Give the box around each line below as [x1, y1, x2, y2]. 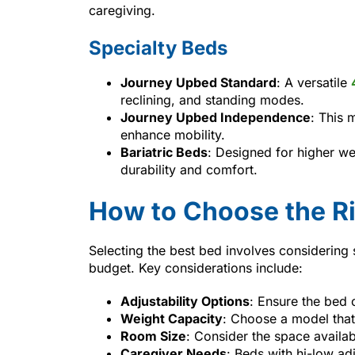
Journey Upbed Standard [120, 74, 277, 90]
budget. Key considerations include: [89, 259, 303, 276]
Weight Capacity [120, 310, 223, 326]
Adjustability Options [120, 292, 250, 309]
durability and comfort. [120, 161, 258, 177]
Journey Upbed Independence [120, 109, 311, 125]
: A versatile [277, 74, 347, 90]
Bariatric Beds [120, 143, 208, 160]
